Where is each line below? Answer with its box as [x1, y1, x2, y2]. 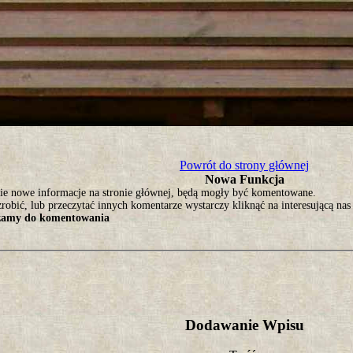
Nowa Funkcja [204, 173, 284, 186]
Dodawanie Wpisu [184, 316, 304, 333]
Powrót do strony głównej [180, 158, 309, 172]
